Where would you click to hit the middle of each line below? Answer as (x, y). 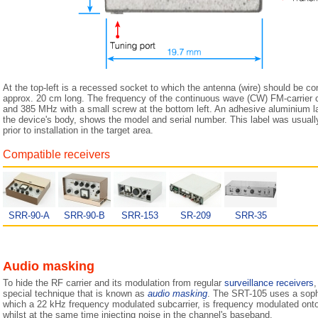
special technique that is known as (75, 294)
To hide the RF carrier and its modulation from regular (114, 283)
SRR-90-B (84, 215)
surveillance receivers (269, 283)
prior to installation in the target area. (78, 130)
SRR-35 (251, 215)
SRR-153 (140, 215)
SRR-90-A (29, 215)
